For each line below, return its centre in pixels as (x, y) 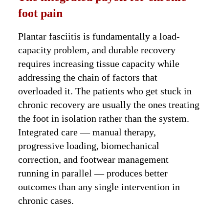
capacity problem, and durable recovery (97, 50)
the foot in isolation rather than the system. (104, 119)
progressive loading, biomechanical (89, 146)
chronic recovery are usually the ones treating (109, 105)
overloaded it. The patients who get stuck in (105, 91)
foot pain (41, 13)
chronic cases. (46, 201)
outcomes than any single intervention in (99, 187)
